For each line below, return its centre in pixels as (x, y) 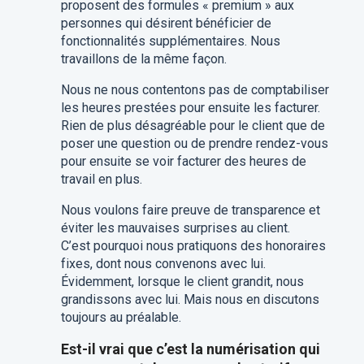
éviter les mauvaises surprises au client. (175, 228)
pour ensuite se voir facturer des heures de (183, 161)
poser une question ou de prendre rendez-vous (194, 143)
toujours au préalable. (121, 317)
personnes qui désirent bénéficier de (166, 23)
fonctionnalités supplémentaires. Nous (170, 41)
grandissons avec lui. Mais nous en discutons (190, 299)
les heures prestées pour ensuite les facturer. (190, 108)
